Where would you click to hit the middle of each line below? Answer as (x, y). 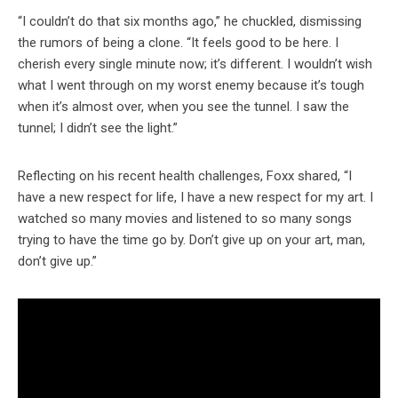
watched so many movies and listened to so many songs (185, 219)
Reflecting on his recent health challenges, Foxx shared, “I (185, 176)
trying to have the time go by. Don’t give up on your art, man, (191, 240)
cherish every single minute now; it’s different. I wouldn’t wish (195, 64)
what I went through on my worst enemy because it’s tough (191, 86)
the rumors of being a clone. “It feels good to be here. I (178, 43)
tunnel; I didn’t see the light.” (98, 128)
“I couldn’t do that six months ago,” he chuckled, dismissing (190, 22)
